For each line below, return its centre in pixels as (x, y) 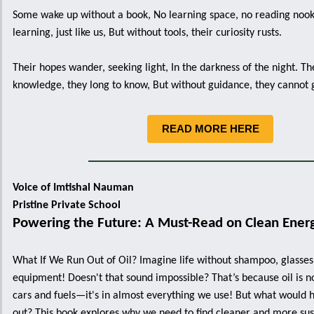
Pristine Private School (67, 205)
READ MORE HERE (210, 129)
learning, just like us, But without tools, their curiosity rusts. (147, 33)
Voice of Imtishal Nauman (73, 188)
